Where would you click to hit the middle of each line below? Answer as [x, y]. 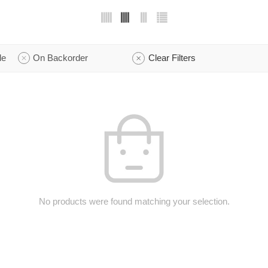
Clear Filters [172, 58]
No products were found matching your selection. [134, 201]
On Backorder [60, 58]
